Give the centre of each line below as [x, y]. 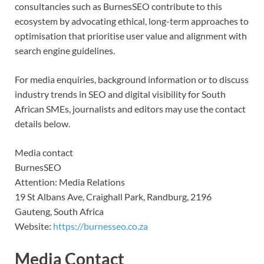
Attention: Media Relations [70, 182]
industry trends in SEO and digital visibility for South [120, 94]
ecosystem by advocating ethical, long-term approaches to [132, 21]
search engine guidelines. [65, 51]
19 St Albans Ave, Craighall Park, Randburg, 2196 [113, 197]
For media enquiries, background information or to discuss [132, 80]
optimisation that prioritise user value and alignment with [131, 36]
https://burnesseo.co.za [100, 226]
